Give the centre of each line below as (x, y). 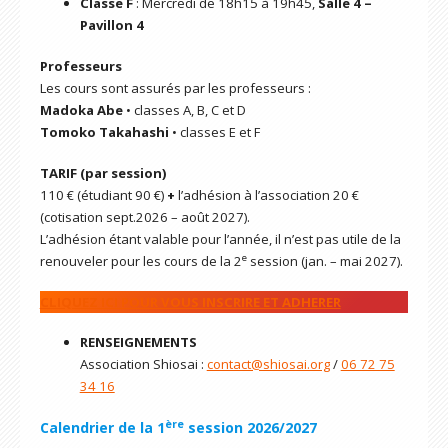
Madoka (66, 110)
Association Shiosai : (143, 364)
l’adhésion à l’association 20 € (266, 194)
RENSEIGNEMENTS (138, 342)
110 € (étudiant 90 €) (103, 194)
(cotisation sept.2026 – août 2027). (144, 216)
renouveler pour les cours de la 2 (140, 260)
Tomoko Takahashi (105, 132)
